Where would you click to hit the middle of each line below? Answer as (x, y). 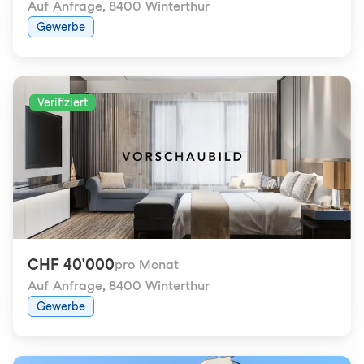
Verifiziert (63, 102)
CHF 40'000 (71, 264)
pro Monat (147, 264)
